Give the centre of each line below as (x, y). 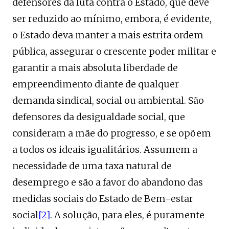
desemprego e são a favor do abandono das (108, 182)
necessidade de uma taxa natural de (92, 166)
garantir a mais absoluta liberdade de (95, 67)
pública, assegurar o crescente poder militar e (114, 51)
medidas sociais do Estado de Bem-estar (103, 198)
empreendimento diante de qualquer (96, 84)
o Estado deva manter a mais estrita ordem (108, 35)
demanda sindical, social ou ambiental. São (108, 100)
